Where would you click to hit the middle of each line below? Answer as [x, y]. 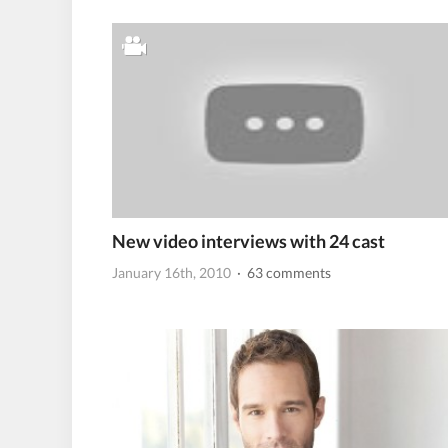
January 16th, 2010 [171, 272]
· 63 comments [282, 272]
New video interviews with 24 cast [248, 241]
